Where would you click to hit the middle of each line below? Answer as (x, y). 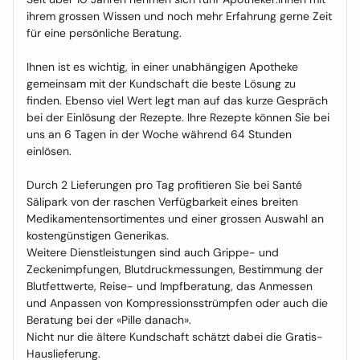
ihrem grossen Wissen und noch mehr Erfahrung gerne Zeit (179, 16)
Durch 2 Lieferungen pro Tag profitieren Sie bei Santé (164, 185)
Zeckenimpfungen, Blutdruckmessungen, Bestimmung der (175, 269)
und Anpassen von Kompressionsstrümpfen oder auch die (177, 303)
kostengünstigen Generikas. (98, 235)
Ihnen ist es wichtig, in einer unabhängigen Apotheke (162, 67)
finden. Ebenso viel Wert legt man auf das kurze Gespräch (177, 100)
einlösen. (49, 151)
